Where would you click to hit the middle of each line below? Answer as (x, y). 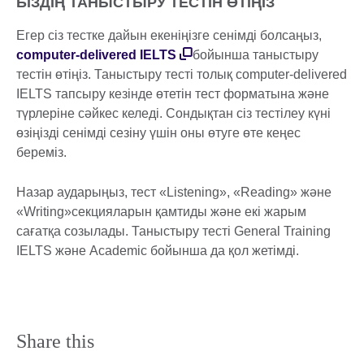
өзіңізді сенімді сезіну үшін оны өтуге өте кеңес (158, 133)
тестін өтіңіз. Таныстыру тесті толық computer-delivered (182, 75)
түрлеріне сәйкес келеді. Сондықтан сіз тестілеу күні (173, 114)
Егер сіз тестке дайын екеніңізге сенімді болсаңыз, (169, 36)
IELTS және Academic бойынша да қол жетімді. (158, 251)
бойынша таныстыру (256, 55)
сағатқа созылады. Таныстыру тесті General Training (173, 232)
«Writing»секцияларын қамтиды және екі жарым (161, 212)
